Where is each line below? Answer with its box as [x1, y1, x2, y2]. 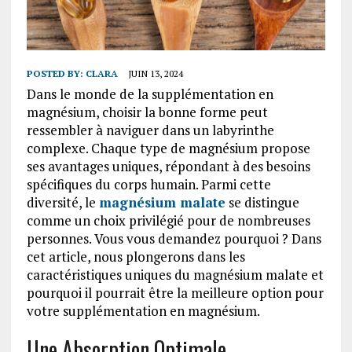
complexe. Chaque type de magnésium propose [26, 139, 310, 158]
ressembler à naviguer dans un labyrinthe [26, 121, 274, 140]
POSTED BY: [26, 68, 86, 80]
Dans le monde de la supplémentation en [26, 85, 273, 104]
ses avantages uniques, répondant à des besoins [26, 157, 310, 176]
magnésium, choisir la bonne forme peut [26, 103, 268, 122]
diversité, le [26, 193, 99, 212]
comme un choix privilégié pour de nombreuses [26, 211, 310, 230]
